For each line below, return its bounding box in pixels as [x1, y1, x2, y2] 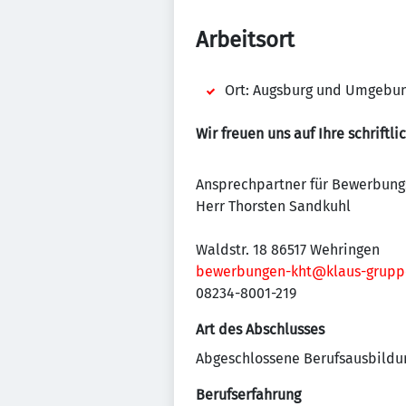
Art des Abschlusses [196, 321, 324, 338]
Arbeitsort [196, 27, 295, 53]
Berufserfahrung [196, 386, 301, 403]
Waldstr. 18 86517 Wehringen [196, 241, 380, 258]
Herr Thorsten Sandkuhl [196, 198, 351, 215]
